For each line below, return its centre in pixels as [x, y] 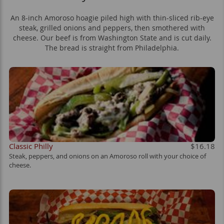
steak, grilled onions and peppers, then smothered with [112, 27]
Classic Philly [31, 146]
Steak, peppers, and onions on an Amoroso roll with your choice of [107, 156]
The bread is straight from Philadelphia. [112, 47]
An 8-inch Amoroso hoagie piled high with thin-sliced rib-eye [112, 17]
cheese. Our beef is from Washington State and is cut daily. [112, 37]
